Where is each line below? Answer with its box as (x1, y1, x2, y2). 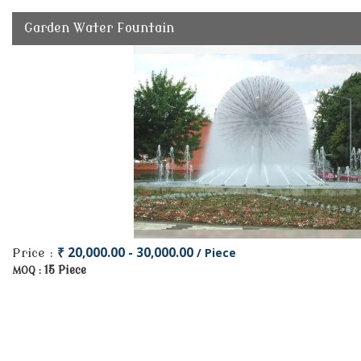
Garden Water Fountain (24, 21, 174, 35)
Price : (12, 246, 57, 260)
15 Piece (44, 264, 86, 276)
